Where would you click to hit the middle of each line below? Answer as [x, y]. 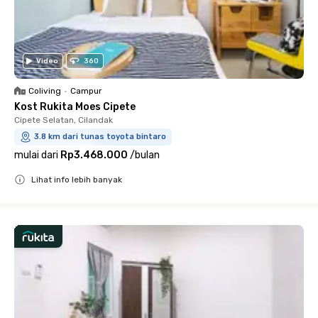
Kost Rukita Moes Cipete [75, 106]
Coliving [45, 91]
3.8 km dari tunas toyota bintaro [100, 136]
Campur [86, 91]
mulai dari [36, 155]
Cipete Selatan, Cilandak [64, 120]
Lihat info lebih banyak [77, 179]
